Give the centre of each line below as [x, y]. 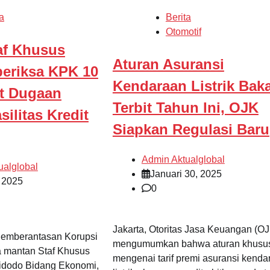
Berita [178, 17]
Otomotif [183, 32]
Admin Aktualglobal [183, 159]
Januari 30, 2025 [186, 174]
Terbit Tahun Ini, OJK [185, 108]
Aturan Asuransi [168, 64]
